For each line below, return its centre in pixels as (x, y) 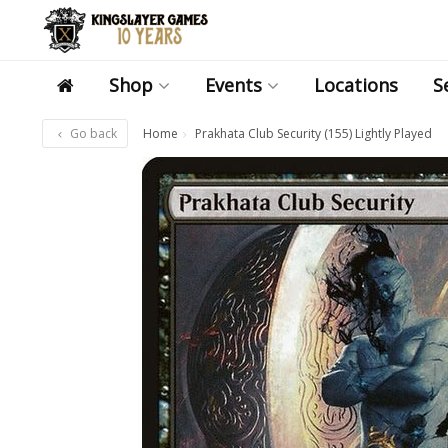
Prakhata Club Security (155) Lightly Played (313, 133)
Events (233, 85)
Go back (92, 133)
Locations (356, 85)
